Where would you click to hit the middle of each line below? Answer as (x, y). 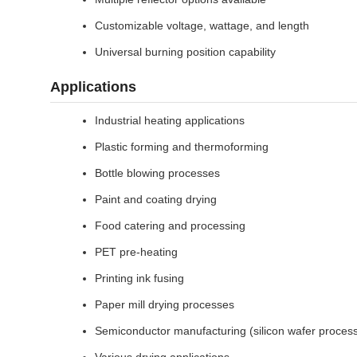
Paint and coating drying (156, 199)
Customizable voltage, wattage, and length (202, 25)
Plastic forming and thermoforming (182, 147)
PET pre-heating (136, 252)
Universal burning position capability (185, 52)
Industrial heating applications (170, 120)
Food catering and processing (170, 226)
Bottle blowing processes (157, 173)
